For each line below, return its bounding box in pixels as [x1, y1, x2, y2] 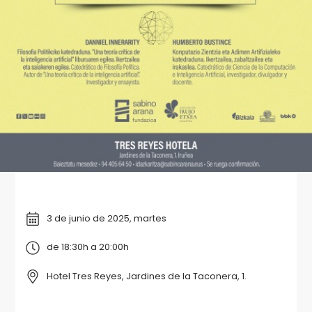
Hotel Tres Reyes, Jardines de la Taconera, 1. [46, 270, 247, 282]
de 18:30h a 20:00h [46, 241, 129, 253]
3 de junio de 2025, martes [46, 212, 166, 224]
